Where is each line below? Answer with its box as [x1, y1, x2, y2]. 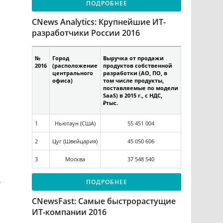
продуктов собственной [103, 62, 172, 70]
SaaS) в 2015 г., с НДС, [103, 92, 162, 100]
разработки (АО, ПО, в [103, 69, 167, 77]
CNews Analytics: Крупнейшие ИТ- [32, 16, 166, 28]
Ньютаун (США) [54, 119, 96, 127]
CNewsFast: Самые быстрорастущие [32, 195, 176, 207]
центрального [52, 69, 93, 77]
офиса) [52, 77, 73, 85]
